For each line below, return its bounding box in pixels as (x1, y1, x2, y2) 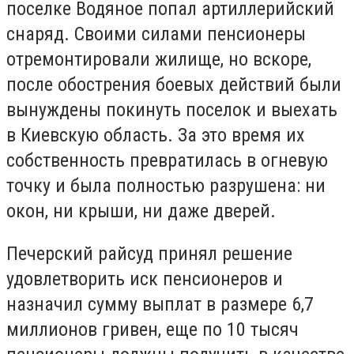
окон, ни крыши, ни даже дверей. (6, 200, 276, 223)
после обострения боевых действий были (6, 73, 341, 96)
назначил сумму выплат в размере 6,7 (6, 292, 314, 315)
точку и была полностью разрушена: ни (6, 175, 326, 198)
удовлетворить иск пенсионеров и (6, 267, 283, 290)
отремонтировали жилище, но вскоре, (6, 48, 311, 71)
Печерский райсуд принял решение (6, 242, 292, 265)
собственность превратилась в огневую (6, 149, 328, 172)
